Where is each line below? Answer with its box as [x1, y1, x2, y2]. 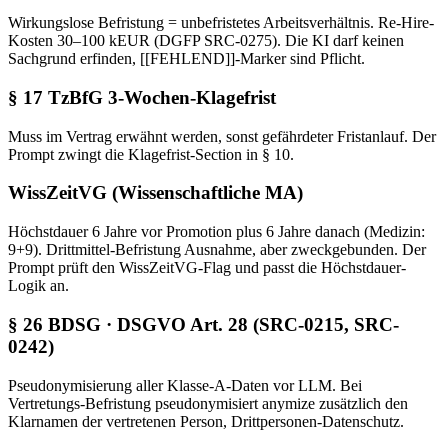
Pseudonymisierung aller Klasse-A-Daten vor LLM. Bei [8, 376, 362, 394]
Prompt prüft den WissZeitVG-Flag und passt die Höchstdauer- [8, 259, 406, 277]
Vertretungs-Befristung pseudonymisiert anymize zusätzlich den [8, 394, 408, 412]
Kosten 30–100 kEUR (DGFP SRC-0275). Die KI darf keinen [8, 32, 404, 50]
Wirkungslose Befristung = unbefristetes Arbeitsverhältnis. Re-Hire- [8, 14, 434, 32]
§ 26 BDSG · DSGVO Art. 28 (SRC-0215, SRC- [8, 313, 399, 335]
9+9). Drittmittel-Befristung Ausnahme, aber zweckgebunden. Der [8, 241, 426, 259]
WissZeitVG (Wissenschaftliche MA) [8, 182, 303, 204]
